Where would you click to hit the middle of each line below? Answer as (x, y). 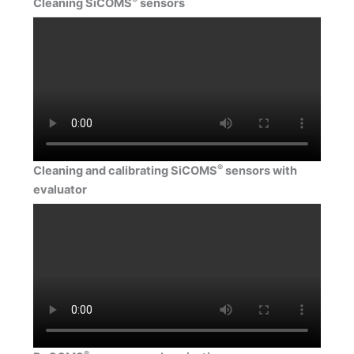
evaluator (60, 190)
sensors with (261, 171)
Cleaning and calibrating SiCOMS (125, 171)
